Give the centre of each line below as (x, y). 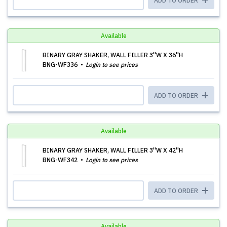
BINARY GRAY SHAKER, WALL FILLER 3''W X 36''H (113, 55)
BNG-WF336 (61, 65)
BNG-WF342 (61, 160)
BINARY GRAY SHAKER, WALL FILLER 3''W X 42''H (113, 150)
